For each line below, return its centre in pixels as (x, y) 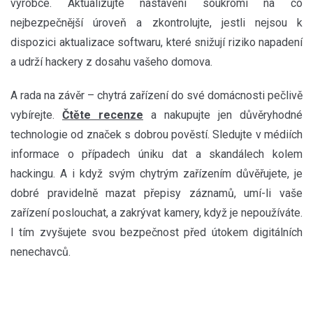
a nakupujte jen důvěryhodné (223, 115)
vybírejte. (36, 115)
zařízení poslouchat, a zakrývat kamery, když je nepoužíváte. (156, 212)
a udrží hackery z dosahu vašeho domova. (111, 61)
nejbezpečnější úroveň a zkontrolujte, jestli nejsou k (156, 22)
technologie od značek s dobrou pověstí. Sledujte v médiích (156, 134)
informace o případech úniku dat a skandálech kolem (156, 154)
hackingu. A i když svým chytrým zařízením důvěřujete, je (156, 173)
